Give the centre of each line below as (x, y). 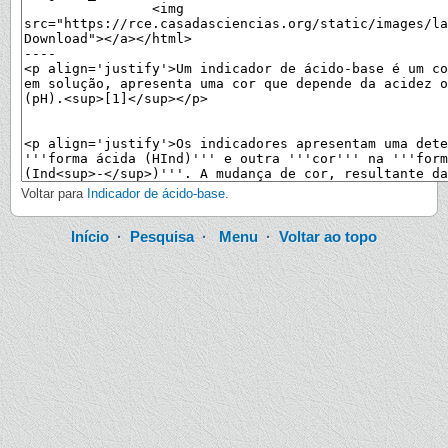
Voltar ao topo (328, 237)
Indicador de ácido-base (156, 194)
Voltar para (54, 194)
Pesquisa (162, 237)
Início (90, 237)
